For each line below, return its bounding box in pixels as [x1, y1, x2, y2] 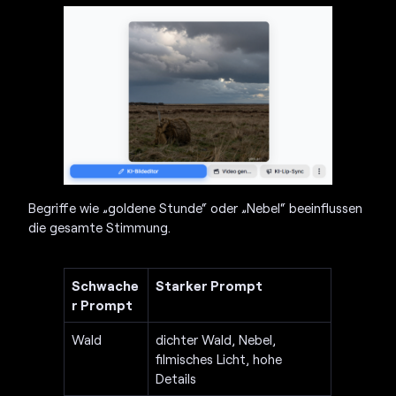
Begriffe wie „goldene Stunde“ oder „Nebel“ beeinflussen [28, 199, 363, 216]
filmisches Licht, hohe [156, 350, 283, 367]
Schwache [72, 277, 140, 293]
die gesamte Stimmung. [28, 218, 171, 235]
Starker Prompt [156, 277, 263, 293]
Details [156, 369, 197, 386]
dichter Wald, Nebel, [156, 331, 277, 347]
